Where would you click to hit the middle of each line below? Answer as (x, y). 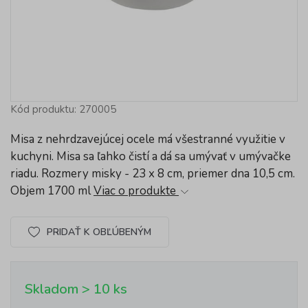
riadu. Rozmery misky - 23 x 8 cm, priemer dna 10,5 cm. (153, 174)
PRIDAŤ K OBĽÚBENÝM (99, 232)
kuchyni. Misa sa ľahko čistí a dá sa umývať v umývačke (151, 156)
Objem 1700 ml (52, 191)
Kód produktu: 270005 (63, 109)
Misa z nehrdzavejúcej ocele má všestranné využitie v (148, 139)
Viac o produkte (136, 191)
